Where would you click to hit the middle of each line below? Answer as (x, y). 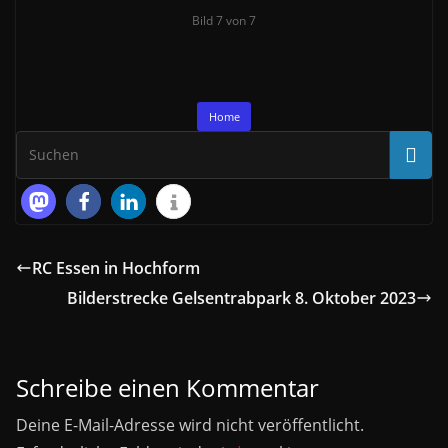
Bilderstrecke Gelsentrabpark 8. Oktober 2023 (241, 298)
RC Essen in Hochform (116, 268)
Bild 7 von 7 (224, 20)
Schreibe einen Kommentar (167, 387)
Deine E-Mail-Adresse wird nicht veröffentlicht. (190, 425)
